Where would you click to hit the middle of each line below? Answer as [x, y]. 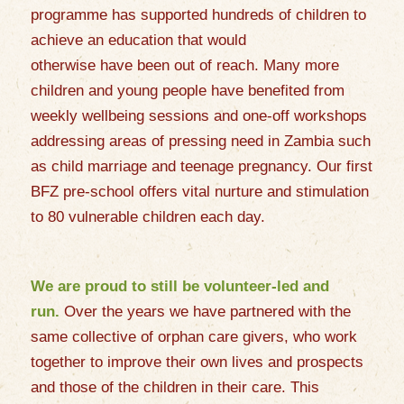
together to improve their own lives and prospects [197, 363]
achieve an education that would [138, 41]
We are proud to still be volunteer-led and [179, 287]
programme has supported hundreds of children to [198, 15]
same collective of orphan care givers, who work [193, 337]
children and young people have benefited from [187, 91]
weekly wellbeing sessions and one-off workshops [198, 116]
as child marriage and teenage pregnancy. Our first [201, 167]
